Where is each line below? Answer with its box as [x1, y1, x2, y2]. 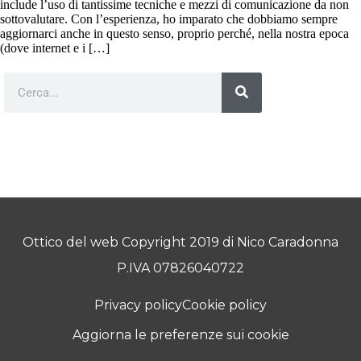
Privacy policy [94, 297, 182, 313]
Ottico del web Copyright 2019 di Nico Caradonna [23, 234, 338, 250]
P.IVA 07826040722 [117, 259, 244, 276]
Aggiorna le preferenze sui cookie [72, 326, 289, 342]
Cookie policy [182, 297, 267, 313]
